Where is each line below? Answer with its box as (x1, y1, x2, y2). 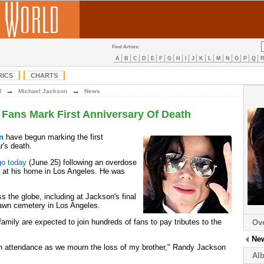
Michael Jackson (18, 88, 67, 94)
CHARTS (31, 72, 58, 79)
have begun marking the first (4, 133, 103, 141)
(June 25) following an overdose (27, 158, 137, 167)
